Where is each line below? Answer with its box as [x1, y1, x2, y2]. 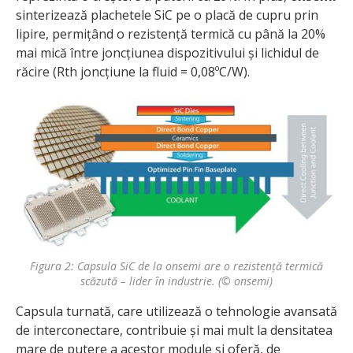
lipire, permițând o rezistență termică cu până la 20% [16, 25, 325, 43]
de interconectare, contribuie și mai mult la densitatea [16, 321, 333, 340]
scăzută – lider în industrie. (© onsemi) [80, 273, 273, 289]
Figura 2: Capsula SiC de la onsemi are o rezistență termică [30, 258, 323, 274]
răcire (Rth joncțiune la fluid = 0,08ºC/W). [16, 63, 250, 81]
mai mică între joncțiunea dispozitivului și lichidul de [16, 44, 319, 62]
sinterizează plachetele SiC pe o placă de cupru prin [16, 6, 318, 24]
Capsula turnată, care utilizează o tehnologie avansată [16, 303, 337, 321]
